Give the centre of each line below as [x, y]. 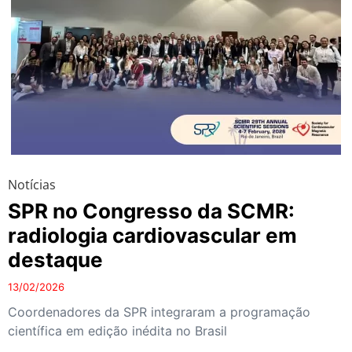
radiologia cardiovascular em [152, 235]
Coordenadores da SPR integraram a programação [159, 312]
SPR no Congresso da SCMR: [151, 211]
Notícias [32, 184]
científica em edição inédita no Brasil [117, 330]
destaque [55, 259]
